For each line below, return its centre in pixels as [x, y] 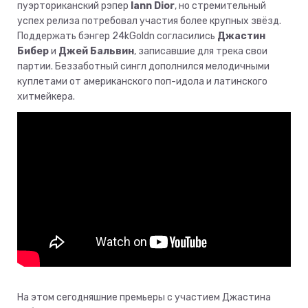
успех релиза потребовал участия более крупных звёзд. [149, 21]
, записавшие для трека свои [201, 52]
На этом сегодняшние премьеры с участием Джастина [144, 298]
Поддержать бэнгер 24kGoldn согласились [117, 36]
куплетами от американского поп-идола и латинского [142, 82]
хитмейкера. [46, 97]
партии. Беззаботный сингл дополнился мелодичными [143, 67]
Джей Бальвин [96, 52]
